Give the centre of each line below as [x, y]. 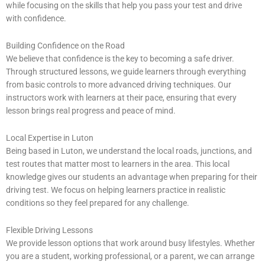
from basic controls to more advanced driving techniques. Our [119, 84]
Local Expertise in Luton [50, 138]
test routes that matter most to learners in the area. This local [118, 164]
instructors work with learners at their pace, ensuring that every [121, 97]
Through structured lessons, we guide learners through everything [126, 71]
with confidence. [36, 18]
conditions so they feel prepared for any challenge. [98, 203]
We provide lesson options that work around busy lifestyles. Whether [130, 243]
